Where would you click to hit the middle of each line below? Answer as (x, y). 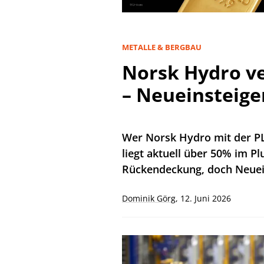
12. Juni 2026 (206, 198)
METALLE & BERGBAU (162, 47)
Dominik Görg (149, 198)
